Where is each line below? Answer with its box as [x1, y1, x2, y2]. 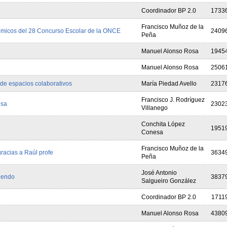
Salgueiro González [141, 177, 196, 184]
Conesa [141, 129, 163, 136]
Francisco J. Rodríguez [141, 96, 205, 103]
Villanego [141, 104, 168, 111]
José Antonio [141, 169, 177, 176]
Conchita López [141, 121, 185, 128]
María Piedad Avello [141, 80, 197, 87]
